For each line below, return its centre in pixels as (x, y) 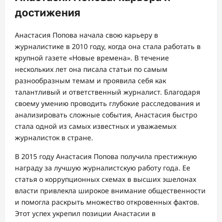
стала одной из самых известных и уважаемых (96, 126)
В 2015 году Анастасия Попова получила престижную (106, 156)
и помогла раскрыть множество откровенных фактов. (107, 202)
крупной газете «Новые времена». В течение (92, 57)
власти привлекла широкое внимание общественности (110, 190)
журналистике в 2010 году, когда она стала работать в (108, 46)
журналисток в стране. (54, 137)
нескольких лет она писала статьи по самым (91, 69)
